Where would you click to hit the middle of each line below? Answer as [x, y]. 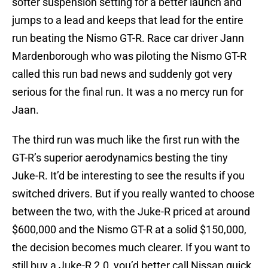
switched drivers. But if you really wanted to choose [133, 194]
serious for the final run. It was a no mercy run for [128, 92]
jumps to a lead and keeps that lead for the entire [128, 20]
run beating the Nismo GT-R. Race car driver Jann [128, 38]
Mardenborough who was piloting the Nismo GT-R [129, 56]
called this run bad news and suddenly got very [122, 74]
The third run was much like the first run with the [126, 140]
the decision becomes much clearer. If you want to [131, 248]
